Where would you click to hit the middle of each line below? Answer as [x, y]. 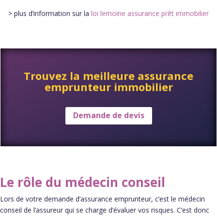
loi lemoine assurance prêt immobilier [150, 13]
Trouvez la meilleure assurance [108, 75]
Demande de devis [108, 116]
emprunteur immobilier [108, 86]
